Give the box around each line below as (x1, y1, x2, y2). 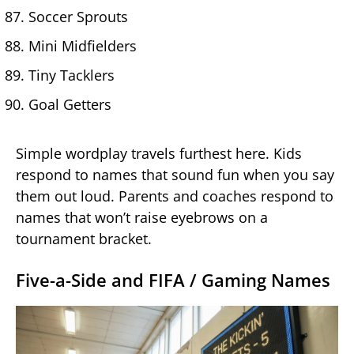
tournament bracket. (16, 229, 152, 249)
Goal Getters (28, 95, 111, 115)
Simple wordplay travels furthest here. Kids (16, 144, 302, 164)
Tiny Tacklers (28, 66, 115, 85)
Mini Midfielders (28, 36, 137, 56)
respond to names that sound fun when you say (16, 165, 334, 185)
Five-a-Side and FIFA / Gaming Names (16, 268, 330, 292)
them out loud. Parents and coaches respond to (16, 186, 333, 206)
